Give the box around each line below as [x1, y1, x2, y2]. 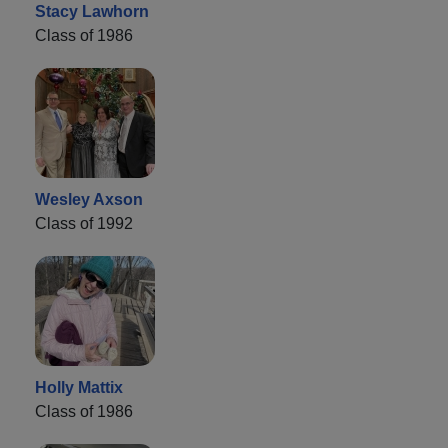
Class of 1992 [35, 214, 133, 232]
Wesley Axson [35, 190, 143, 208]
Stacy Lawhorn [35, 2, 149, 20]
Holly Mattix [35, 378, 123, 396]
